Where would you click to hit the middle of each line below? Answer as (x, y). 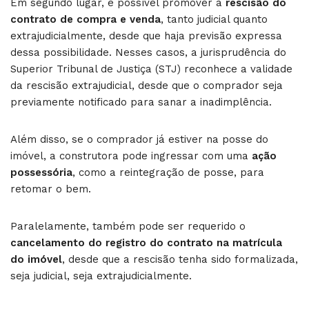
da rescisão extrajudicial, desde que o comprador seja (147, 85)
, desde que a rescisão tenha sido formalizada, (180, 259)
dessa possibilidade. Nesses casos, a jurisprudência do (148, 52)
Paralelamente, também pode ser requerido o (128, 226)
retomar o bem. (51, 189)
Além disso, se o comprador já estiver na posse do (139, 139)
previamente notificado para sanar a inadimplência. (141, 102)
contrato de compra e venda (86, 19)
